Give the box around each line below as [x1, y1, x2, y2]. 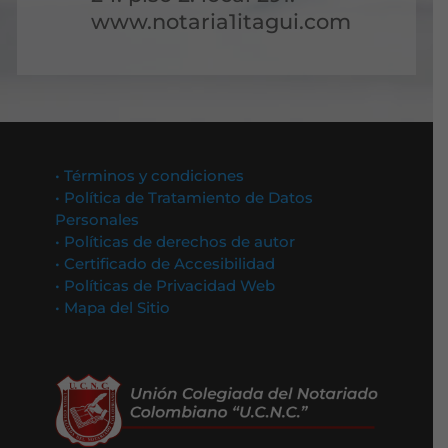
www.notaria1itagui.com [91, 9, 352, 34]
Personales [55, 210, 140, 229]
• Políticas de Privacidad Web [55, 276, 276, 295]
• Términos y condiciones [55, 166, 245, 185]
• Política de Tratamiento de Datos [55, 188, 314, 207]
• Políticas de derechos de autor [55, 232, 296, 251]
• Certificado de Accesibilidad [55, 254, 276, 273]
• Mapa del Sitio [55, 298, 175, 317]
